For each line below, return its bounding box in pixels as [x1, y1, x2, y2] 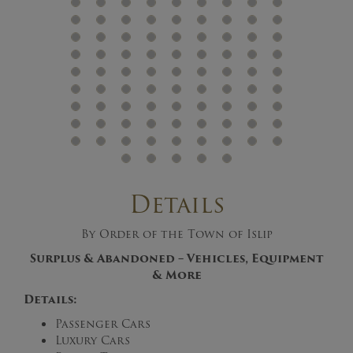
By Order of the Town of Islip [80, 225, 273, 243]
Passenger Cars [55, 315, 150, 333]
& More [151, 266, 202, 284]
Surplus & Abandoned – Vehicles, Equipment [29, 250, 324, 267]
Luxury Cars [55, 332, 130, 349]
